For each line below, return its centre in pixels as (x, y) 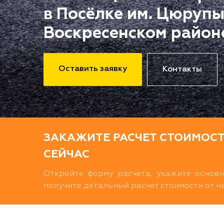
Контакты (182, 69)
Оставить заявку (93, 69)
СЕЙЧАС (66, 154)
